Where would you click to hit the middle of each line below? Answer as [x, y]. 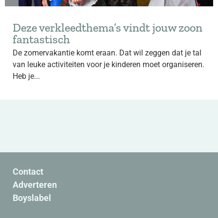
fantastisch [41, 39]
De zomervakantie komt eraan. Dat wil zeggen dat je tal [107, 53]
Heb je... [26, 76]
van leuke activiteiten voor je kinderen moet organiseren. [109, 64]
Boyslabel [32, 198]
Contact [28, 172]
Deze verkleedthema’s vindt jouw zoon [108, 27]
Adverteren [35, 185]
